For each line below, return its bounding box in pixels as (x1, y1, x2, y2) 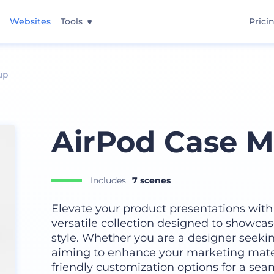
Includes (90, 175, 126, 187)
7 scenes (131, 175, 171, 187)
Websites (10, 16, 51, 27)
